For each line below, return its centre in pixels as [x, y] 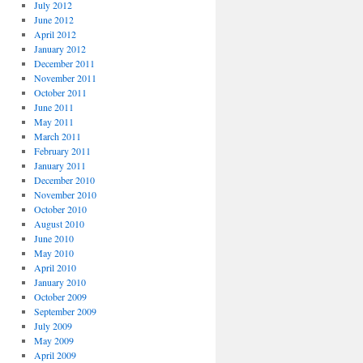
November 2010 [65, 194]
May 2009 [53, 340]
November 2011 [65, 78]
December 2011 [64, 63]
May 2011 [53, 122]
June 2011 [53, 107]
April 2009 [55, 355]
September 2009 [65, 311]
